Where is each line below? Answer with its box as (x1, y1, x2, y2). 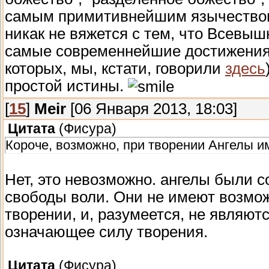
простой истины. (5, 77, 128, 94)
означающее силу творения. (5, 223, 208, 240)
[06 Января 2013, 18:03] (66, 100, 237, 117)
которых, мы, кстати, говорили (5, 59, 225, 77)
